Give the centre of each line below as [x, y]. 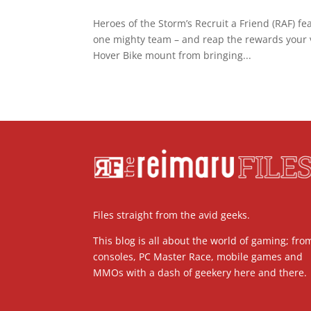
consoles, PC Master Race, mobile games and [198, 257]
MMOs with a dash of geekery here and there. [200, 273]
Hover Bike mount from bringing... [173, 55]
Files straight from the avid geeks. [172, 215]
